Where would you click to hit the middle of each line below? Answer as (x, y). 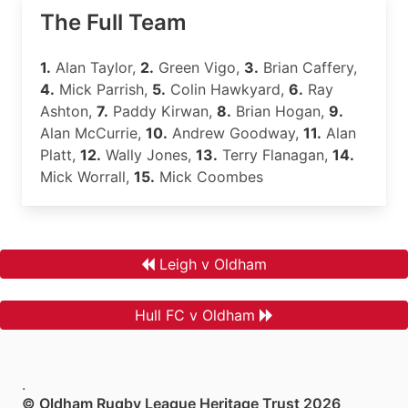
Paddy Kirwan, (163, 111)
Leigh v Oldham (213, 264)
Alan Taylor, (96, 67)
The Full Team (113, 22)
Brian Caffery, (308, 67)
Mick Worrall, (87, 177)
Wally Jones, (148, 155)
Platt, (60, 155)
